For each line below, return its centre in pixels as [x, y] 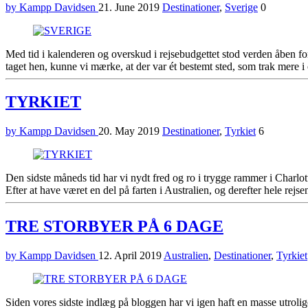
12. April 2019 [131, 256]
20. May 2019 [130, 131]
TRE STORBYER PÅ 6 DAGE [114, 227]
